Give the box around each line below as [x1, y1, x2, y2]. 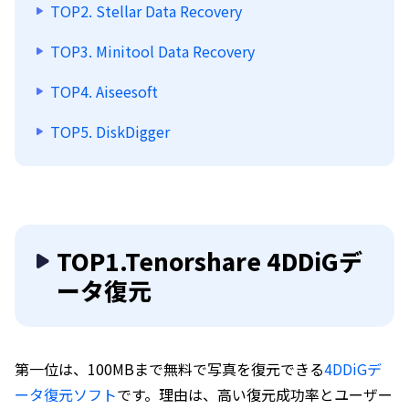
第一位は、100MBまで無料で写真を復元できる [15, 358, 324, 381]
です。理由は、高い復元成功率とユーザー [117, 383, 393, 406]
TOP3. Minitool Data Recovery [50, 40, 255, 63]
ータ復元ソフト [15, 383, 117, 406]
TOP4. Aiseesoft [50, 80, 158, 103]
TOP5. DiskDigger [50, 121, 170, 143]
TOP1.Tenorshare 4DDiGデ [57, 244, 362, 278]
